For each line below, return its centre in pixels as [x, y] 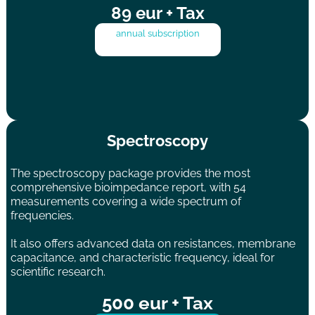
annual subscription [157, 33]
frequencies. [43, 216]
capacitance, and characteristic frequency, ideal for [143, 257]
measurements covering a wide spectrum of [126, 202]
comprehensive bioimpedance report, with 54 [129, 188]
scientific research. [58, 271]
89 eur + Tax [157, 13]
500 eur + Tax [157, 303]
